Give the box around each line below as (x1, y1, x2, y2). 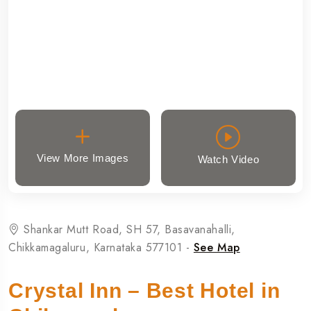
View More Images (36, 151, 129, 164)
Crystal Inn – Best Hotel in (8, 278, 280, 302)
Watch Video (197, 153, 260, 166)
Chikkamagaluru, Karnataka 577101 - (8, 239, 194, 255)
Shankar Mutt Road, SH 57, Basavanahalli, (19, 221, 235, 237)
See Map (193, 239, 240, 255)
